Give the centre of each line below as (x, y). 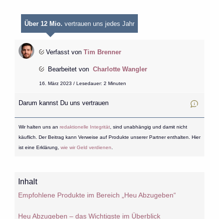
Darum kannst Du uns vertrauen (67, 103)
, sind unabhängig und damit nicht (148, 127)
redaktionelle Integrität (85, 127)
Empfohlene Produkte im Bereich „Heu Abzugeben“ (97, 195)
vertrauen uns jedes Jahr (99, 24)
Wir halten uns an (39, 127)
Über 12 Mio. (44, 24)
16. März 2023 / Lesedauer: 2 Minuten (82, 83)
